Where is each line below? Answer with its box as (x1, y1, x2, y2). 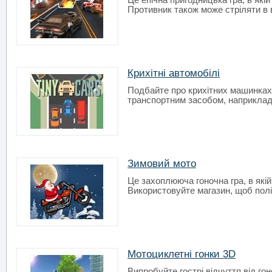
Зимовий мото (127, 157, 196, 169)
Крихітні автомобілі (127, 67, 220, 79)
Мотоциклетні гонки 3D (127, 248, 236, 260)
